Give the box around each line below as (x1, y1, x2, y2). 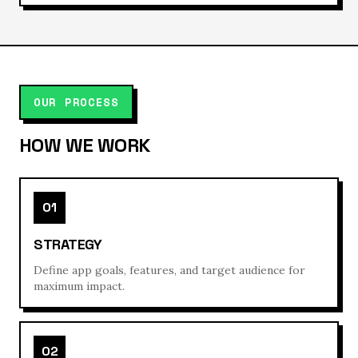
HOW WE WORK (19, 133, 150, 157)
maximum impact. (34, 279, 125, 293)
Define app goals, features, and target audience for (34, 263, 305, 277)
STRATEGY (34, 235, 102, 253)
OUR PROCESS (34, 93, 119, 110)
